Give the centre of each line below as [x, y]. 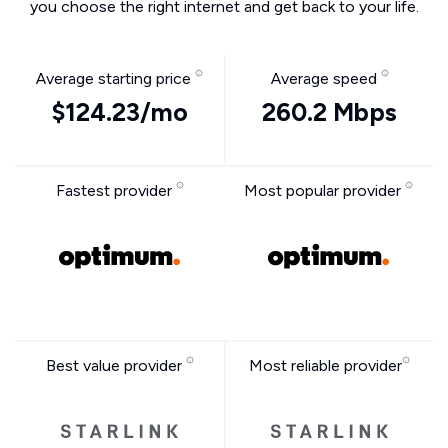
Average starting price [115, 78]
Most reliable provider [325, 365]
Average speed [325, 78]
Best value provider [115, 365]
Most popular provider [324, 190]
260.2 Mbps [329, 112]
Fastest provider [115, 190]
